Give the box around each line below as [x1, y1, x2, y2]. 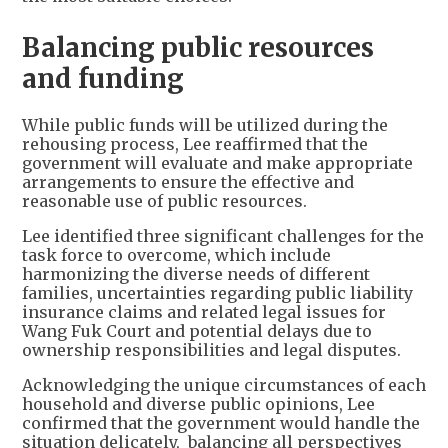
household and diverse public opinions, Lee [22, 394, 375, 415]
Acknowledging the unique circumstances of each [22, 375, 426, 396]
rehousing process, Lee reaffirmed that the [22, 134, 368, 155]
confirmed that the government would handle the [22, 413, 420, 434]
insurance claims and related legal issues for [22, 302, 386, 323]
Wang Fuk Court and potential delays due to [22, 321, 372, 342]
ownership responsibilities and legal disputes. [22, 340, 405, 361]
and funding [22, 62, 184, 96]
